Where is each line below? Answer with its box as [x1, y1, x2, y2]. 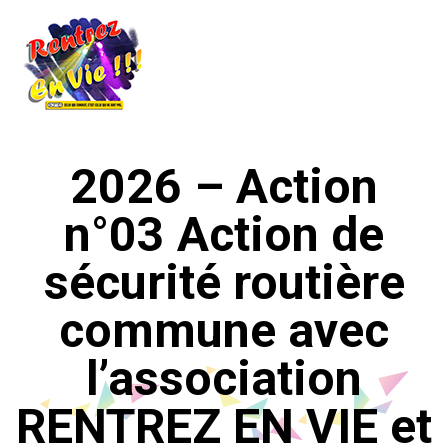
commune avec [59, 302, 389, 359]
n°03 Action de [64, 206, 384, 263]
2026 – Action [70, 158, 378, 215]
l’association [86, 350, 362, 407]
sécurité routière [43, 254, 405, 311]
